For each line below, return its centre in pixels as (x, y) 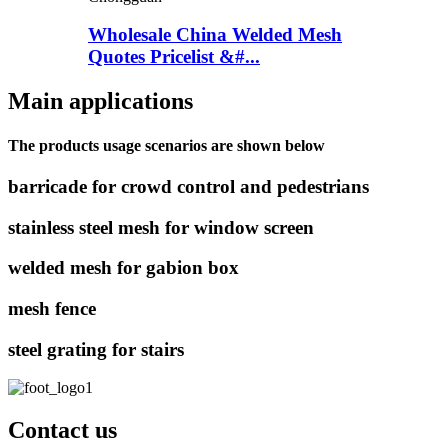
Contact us (62, 430)
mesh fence (52, 308)
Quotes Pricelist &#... (174, 57)
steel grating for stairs (96, 349)
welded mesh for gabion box (123, 268)
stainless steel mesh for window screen (161, 227)
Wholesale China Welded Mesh (215, 35)
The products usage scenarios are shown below (166, 145)
